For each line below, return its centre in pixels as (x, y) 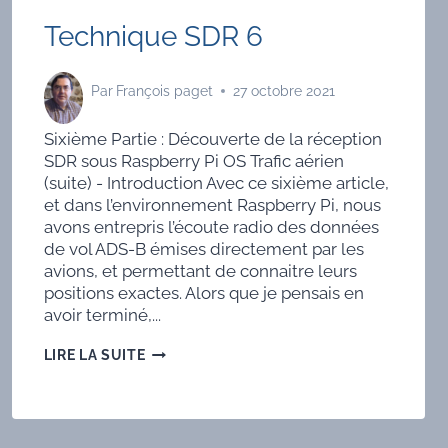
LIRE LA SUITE (94, 354)
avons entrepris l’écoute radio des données (211, 226)
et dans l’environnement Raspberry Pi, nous (212, 204)
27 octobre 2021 (283, 91)
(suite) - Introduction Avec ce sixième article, (216, 182)
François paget (164, 91)
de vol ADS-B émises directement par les (203, 248)
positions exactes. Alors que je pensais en (203, 292)
